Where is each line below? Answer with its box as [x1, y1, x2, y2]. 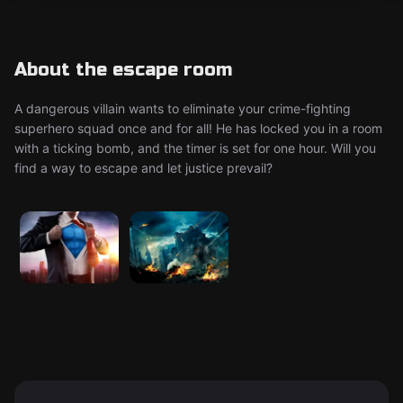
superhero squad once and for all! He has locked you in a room [14, 121, 382, 136]
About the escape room [14, 58, 232, 81]
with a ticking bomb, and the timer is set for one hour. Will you [14, 140, 376, 156]
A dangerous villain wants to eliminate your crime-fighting [14, 101, 351, 116]
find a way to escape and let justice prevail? [14, 160, 273, 175]
